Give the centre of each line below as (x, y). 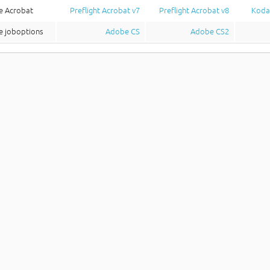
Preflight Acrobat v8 (194, 11)
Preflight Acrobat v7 (105, 11)
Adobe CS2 (209, 32)
